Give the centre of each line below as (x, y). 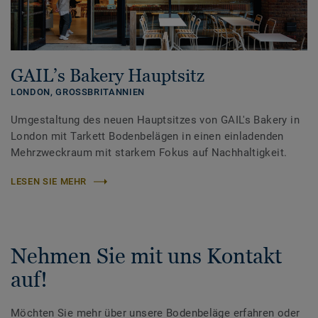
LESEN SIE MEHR (49, 182)
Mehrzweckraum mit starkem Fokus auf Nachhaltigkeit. (149, 153)
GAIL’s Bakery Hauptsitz (108, 76)
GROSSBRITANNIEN (100, 92)
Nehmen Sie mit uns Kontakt (146, 256)
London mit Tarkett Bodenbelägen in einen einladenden (147, 137)
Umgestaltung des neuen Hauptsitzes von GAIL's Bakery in (155, 120)
